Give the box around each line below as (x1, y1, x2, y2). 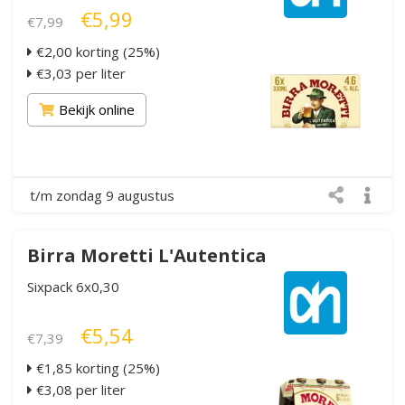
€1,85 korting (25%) (33, 358, 160, 377)
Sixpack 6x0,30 (27, 277, 119, 296)
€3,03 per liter (33, 63, 126, 82)
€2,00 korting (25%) (33, 42, 160, 61)
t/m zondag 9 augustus (30, 185, 174, 204)
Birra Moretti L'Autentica (27, 242, 267, 268)
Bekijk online (59, 99, 135, 118)
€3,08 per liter (33, 380, 126, 399)
